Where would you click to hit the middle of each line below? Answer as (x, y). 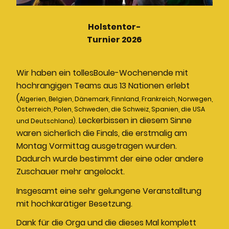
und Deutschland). (47, 121)
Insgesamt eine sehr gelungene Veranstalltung (109, 191)
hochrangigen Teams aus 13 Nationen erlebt (103, 86)
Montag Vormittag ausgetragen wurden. (97, 146)
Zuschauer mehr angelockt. (71, 172)
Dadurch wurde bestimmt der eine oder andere (110, 159)
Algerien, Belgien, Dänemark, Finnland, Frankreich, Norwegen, (116, 99)
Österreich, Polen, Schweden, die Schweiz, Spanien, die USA (111, 109)
